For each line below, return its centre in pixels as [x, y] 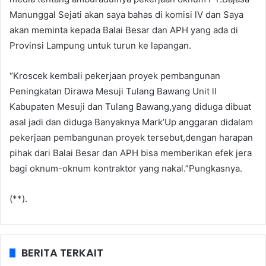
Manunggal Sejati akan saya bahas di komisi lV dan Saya [126, 14]
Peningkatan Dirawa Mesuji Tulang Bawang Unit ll [113, 91]
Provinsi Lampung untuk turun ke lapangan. [100, 45]
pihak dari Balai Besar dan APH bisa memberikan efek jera [131, 153]
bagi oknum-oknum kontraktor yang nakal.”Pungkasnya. [126, 168]
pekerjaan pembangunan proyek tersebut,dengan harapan [131, 137]
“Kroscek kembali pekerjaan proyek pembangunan [115, 75]
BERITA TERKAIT [62, 252]
